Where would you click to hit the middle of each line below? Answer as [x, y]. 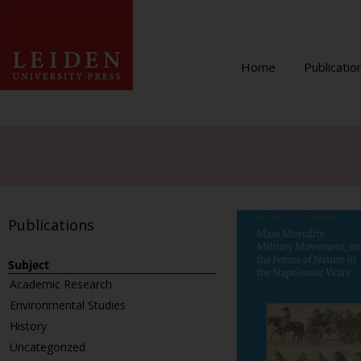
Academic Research [61, 284]
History [28, 326]
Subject [29, 265]
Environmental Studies [68, 305]
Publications [51, 225]
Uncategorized [48, 347]
